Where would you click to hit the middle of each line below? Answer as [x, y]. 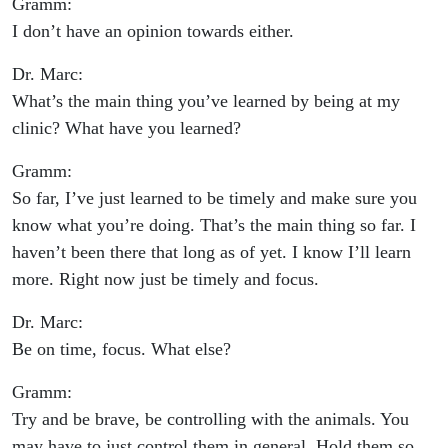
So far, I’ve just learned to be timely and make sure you [214, 198]
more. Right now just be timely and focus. [165, 279]
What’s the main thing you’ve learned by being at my [206, 101]
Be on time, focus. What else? [121, 349]
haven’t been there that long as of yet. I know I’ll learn [211, 252]
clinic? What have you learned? [126, 128]
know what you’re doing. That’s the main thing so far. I [214, 225]
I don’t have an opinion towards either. [153, 31]
